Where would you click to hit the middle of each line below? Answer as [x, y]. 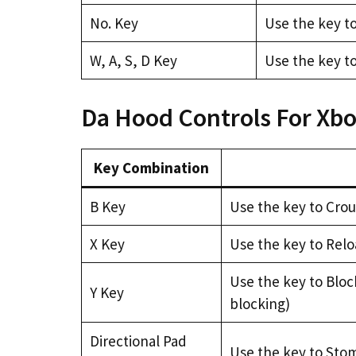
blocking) [259, 303]
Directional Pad [138, 341]
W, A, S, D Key [133, 60]
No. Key [114, 23]
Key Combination [151, 167]
